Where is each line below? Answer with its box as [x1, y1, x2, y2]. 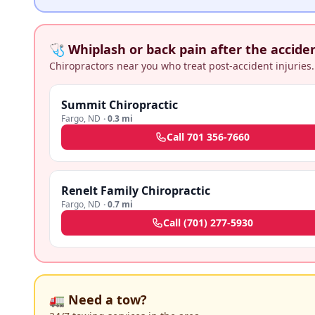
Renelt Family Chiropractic [61, 183, 210, 198]
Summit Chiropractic [61, 97, 178, 112]
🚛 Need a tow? [49, 291, 147, 308]
